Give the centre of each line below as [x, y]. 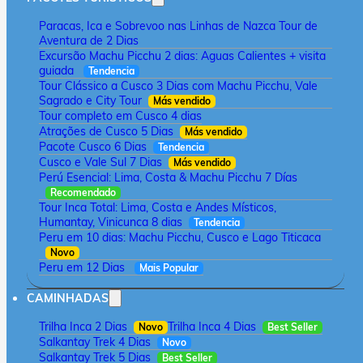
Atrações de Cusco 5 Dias [106, 131]
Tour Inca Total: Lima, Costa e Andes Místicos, [158, 207]
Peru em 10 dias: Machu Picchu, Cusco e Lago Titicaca [180, 237]
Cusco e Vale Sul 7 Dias [100, 162]
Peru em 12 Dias [83, 267]
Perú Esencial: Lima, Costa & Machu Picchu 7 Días [168, 177]
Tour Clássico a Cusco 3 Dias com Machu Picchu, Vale [178, 86]
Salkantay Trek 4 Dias [95, 342]
